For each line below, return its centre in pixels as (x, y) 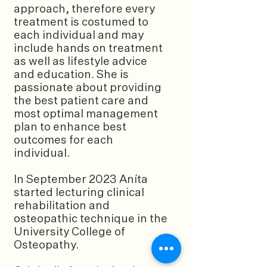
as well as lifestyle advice (80, 62)
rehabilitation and (62, 206)
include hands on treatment (88, 49)
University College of (69, 232)
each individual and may (79, 35)
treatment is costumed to (81, 22)
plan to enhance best (70, 127)
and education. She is (71, 75)
